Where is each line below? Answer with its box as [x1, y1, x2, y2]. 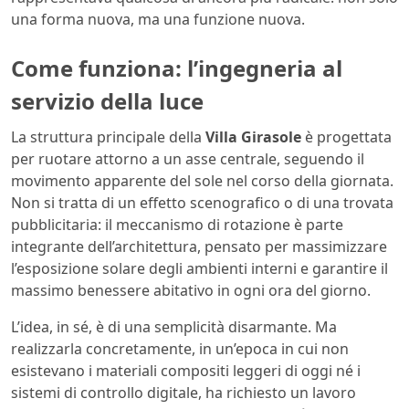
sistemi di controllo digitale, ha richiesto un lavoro [11, 383, 356, 404]
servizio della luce [11, 85, 204, 116]
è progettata [301, 127, 392, 148]
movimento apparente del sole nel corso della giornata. [11, 171, 393, 192]
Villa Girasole [205, 127, 301, 148]
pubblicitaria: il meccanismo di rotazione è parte [11, 215, 343, 236]
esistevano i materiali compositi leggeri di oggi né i [11, 361, 361, 382]
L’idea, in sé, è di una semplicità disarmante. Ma [11, 317, 337, 338]
